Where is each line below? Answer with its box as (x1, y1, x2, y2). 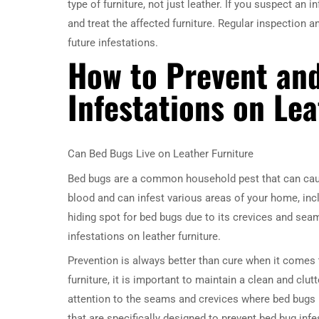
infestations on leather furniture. (68, 229, 221, 243)
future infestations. (68, 36, 158, 49)
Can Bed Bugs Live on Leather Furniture (68, 147, 253, 160)
